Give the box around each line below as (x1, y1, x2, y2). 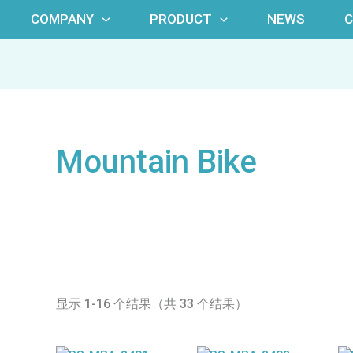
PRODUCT (149, 11, 212, 28)
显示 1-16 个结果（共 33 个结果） (55, 295, 247, 311)
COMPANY (31, 11, 95, 28)
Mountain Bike (55, 143, 257, 180)
